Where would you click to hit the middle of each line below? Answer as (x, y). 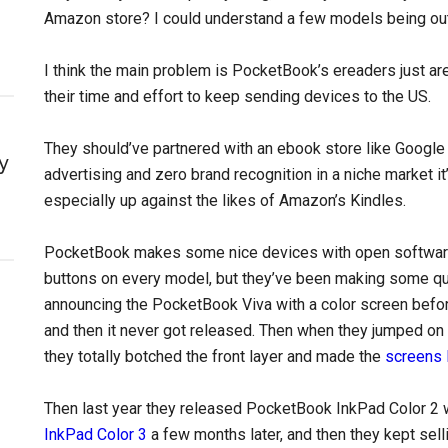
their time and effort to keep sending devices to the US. (237, 96)
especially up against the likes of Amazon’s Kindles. (225, 200)
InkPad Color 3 (95, 434)
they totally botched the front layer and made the (214, 356)
